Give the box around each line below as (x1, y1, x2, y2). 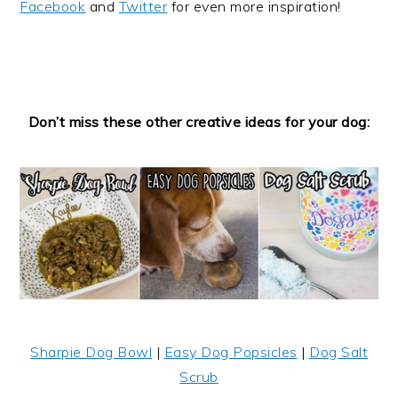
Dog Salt (309, 343, 368, 362)
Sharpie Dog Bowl (30, 343, 152, 362)
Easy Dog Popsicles (163, 343, 298, 362)
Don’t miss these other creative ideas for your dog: (28, 113, 370, 131)
